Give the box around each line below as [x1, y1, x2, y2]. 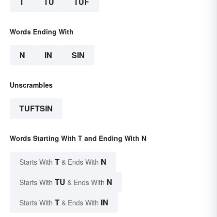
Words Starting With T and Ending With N [10, 133, 146, 143]
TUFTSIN [19, 103, 53, 114]
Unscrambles [10, 80, 53, 90]
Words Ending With [10, 27, 74, 37]
